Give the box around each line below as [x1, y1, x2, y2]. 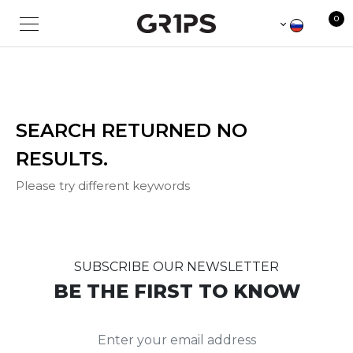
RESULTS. [16, 147, 108, 170]
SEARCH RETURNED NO [16, 119, 247, 142]
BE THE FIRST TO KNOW [53, 280, 300, 303]
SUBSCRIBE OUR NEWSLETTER [74, 259, 279, 274]
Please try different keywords [16, 178, 190, 193]
